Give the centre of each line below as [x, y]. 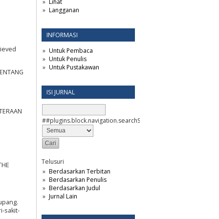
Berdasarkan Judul [74, 188]
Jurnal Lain [63, 196]
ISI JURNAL [61, 92]
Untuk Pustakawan [74, 67]
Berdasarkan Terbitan [79, 171]
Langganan [64, 10]
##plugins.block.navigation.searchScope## [103, 120]
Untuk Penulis [67, 59]
